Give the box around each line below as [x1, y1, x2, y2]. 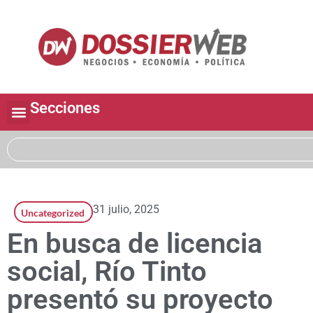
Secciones [30, 99, 100, 117]
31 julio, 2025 [93, 203, 159, 217]
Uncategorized [21, 207, 85, 219]
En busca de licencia [7, 227, 262, 261]
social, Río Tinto [7, 255, 207, 289]
